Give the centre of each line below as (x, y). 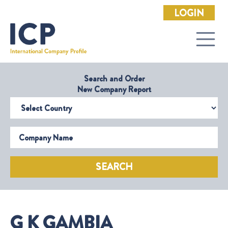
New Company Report (114, 90)
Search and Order (114, 79)
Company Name (36, 130)
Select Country (34, 101)
